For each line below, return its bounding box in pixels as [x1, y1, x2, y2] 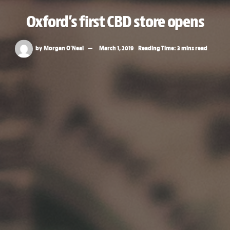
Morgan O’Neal [44, 43, 84, 52]
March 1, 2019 [99, 43, 135, 52]
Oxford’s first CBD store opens [26, 11, 204, 32]
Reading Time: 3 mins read [138, 43, 208, 52]
